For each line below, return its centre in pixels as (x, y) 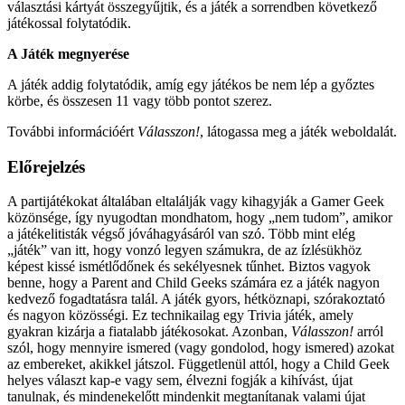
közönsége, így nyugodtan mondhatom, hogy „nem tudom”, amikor (200, 218)
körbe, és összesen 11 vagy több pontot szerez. (140, 100)
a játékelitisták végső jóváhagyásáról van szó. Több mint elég (181, 234)
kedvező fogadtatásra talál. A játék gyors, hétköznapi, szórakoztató (196, 299)
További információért (72, 131)
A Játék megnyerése (68, 53)
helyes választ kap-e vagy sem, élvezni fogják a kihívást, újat (180, 381)
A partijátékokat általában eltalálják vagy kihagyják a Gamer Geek (196, 202)
